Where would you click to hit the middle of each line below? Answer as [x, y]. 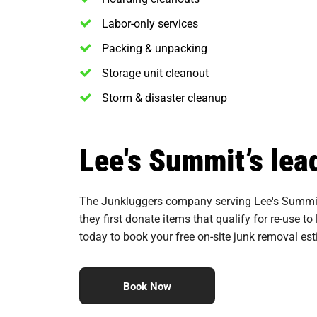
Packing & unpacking [155, 48]
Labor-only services [150, 23]
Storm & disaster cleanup [165, 98]
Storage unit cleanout [155, 73]
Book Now [147, 286]
